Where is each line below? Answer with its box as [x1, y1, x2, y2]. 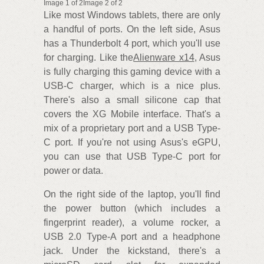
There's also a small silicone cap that [44, 94, 220, 105]
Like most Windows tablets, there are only [44, 9, 220, 20]
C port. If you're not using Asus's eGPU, [44, 137, 220, 147]
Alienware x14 [133, 52, 194, 62]
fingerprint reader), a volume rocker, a [44, 217, 220, 227]
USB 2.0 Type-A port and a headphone [44, 231, 220, 242]
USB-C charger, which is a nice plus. [44, 80, 220, 91]
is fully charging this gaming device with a [44, 66, 220, 77]
